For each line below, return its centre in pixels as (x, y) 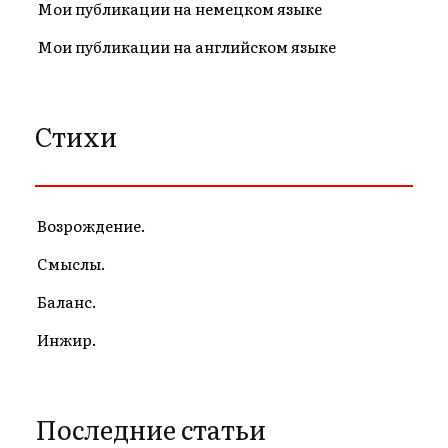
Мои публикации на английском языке (186, 47)
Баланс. (67, 302)
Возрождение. (91, 226)
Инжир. (67, 340)
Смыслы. (71, 264)
